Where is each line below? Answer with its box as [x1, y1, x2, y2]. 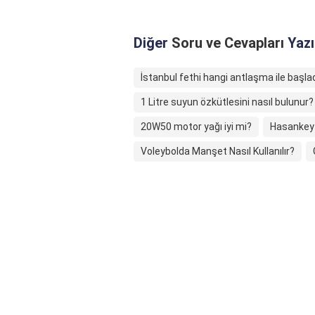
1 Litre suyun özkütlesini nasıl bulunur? [141, 96, 314, 108]
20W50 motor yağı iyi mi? [141, 121, 252, 133]
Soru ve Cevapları [172, 34, 284, 52]
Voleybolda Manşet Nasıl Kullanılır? [141, 146, 295, 157]
